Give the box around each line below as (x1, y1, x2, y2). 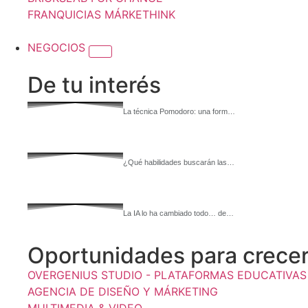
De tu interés (27, 71, 161, 98)
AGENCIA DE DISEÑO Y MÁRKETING (27, 285, 218, 298)
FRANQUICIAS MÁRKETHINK (27, 8, 175, 21)
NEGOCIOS (27, 41, 89, 54)
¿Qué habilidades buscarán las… (122, 158, 234, 166)
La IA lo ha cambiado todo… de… (122, 209, 234, 217)
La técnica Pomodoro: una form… (122, 107, 235, 115)
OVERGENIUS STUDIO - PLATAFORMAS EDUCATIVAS (27, 268, 307, 282)
